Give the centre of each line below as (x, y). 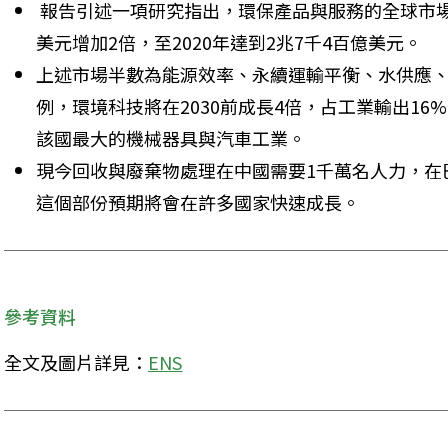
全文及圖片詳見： (76, 362)
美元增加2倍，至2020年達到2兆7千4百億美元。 (231, 42)
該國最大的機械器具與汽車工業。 (173, 138)
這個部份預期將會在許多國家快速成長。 (200, 202)
